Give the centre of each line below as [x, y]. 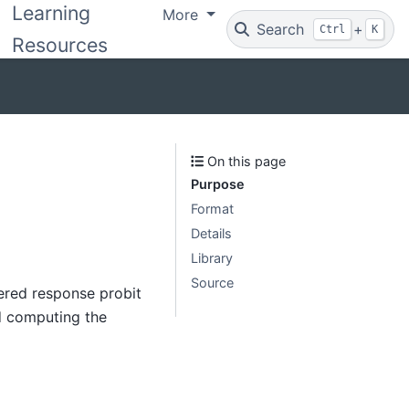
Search [281, 29]
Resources [60, 45]
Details [211, 233]
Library [212, 258]
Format [212, 209]
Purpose [218, 184]
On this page [245, 161]
